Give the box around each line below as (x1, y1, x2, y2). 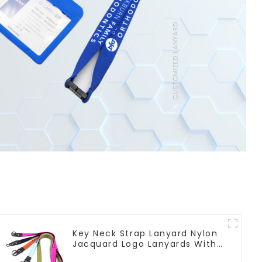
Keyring (73, 248, 109, 260)
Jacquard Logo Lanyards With (73, 237, 217, 250)
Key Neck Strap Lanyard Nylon (73, 227, 218, 239)
